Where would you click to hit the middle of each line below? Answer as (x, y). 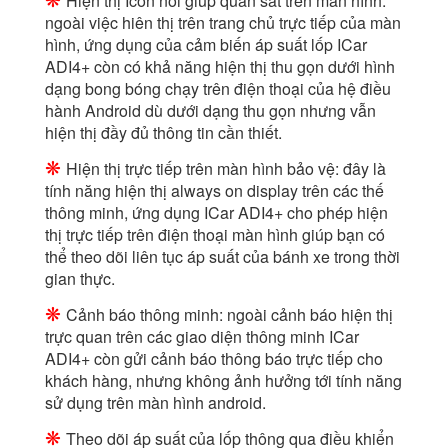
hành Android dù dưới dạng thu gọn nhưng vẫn (210, 111)
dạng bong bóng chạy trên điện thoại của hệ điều (218, 89)
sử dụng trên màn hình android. (155, 403)
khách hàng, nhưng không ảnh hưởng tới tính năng (223, 381)
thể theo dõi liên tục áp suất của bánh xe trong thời (222, 257)
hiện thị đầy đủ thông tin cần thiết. (163, 133)
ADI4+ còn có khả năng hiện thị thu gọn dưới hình (220, 67)
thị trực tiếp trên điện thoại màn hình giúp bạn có (215, 235)
